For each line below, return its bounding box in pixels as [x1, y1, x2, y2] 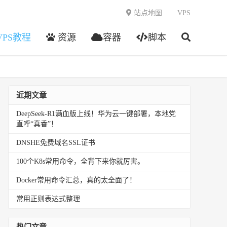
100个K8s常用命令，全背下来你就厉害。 [16, 158, 144, 165]
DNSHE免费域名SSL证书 [16, 139, 95, 146]
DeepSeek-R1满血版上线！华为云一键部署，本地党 [16, 110, 176, 118]
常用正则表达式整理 [16, 195, 80, 203]
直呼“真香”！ [16, 120, 58, 128]
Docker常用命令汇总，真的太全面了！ [16, 176, 136, 184]
